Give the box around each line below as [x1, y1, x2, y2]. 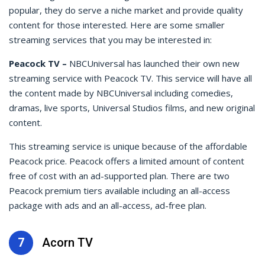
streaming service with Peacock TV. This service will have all [9, 72, 252, 84]
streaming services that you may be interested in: [9, 33, 212, 46]
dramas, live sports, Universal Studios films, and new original [9, 101, 255, 114]
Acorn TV [42, 235, 93, 250]
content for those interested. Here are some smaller [9, 18, 225, 31]
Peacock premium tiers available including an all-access [9, 184, 230, 196]
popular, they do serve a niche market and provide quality [9, 4, 243, 16]
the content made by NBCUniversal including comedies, [9, 86, 233, 99]
